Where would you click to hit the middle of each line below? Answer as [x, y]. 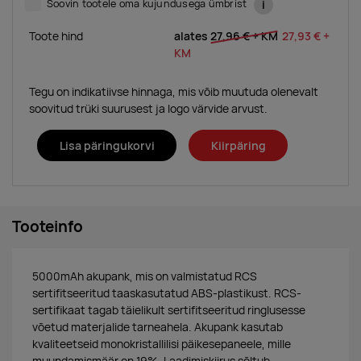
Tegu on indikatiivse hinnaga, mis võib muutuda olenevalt [174, 91]
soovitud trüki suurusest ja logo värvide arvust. [148, 108]
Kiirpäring [238, 146]
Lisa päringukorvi [107, 146]
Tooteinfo [48, 227]
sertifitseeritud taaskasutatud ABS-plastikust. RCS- [167, 294]
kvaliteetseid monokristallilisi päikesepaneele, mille [162, 344]
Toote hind [56, 36]
